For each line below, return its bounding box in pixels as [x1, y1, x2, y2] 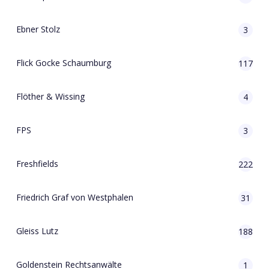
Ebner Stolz [16, 23, 60, 35]
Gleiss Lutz [16, 225, 58, 237]
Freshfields [16, 158, 58, 169]
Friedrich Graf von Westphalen [16, 192, 133, 203]
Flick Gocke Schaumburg [16, 57, 111, 68]
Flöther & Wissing [16, 91, 85, 102]
